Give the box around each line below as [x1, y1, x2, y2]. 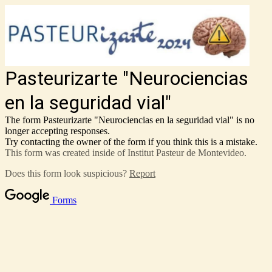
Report [129, 168, 155, 178]
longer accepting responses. [5, 125, 110, 136]
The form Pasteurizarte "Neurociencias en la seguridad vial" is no [5, 114, 254, 125]
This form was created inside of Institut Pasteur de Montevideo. [5, 147, 246, 158]
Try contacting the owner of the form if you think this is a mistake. [5, 136, 257, 147]
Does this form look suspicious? [5, 168, 129, 178]
